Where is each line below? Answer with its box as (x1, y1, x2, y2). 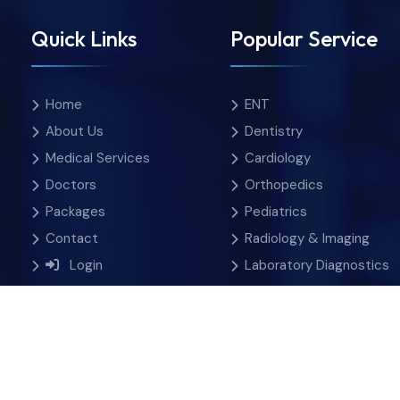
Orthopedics (245, 175, 324, 194)
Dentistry (245, 121, 304, 140)
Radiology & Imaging (245, 229, 371, 247)
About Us (45, 121, 104, 140)
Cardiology (245, 148, 312, 167)
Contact (45, 229, 98, 247)
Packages (45, 202, 105, 221)
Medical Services (45, 148, 150, 167)
